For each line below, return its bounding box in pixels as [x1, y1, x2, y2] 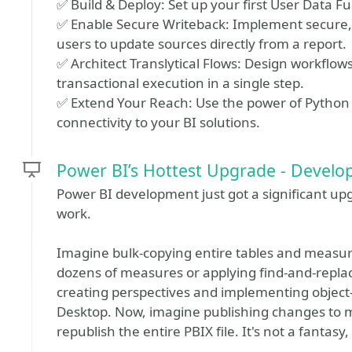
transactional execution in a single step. [57, 74, 304, 92]
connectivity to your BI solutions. [57, 113, 260, 131]
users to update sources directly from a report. [57, 35, 346, 53]
